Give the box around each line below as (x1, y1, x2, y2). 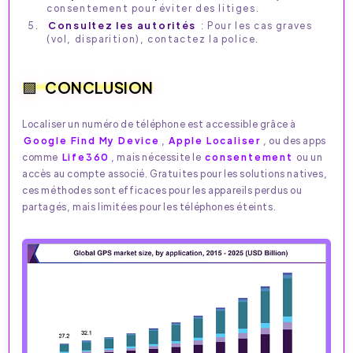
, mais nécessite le (111, 150, 204, 163)
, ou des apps (263, 133, 326, 147)
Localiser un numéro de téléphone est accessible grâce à (22, 117, 297, 130)
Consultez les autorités (48, 18, 197, 32)
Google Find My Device (24, 133, 160, 147)
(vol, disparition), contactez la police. (46, 32, 260, 45)
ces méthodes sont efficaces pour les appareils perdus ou (22, 183, 303, 196)
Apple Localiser (169, 133, 262, 147)
